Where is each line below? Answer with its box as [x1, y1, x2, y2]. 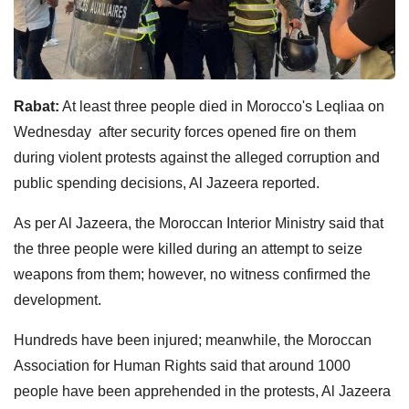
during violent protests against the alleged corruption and [14, 149, 380, 165]
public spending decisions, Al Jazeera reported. [14, 174, 320, 191]
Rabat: [14, 98, 59, 114]
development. [14, 291, 101, 308]
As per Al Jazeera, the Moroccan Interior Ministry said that [14, 215, 383, 231]
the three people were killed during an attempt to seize [14, 240, 362, 257]
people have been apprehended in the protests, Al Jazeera [14, 383, 391, 399]
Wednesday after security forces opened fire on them [14, 123, 356, 140]
